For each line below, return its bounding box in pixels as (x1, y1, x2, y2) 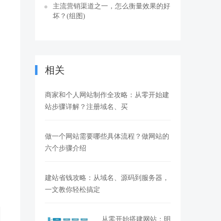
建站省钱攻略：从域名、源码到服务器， (45, 174, 169, 181)
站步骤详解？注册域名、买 (45, 103, 128, 110)
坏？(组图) (53, 12, 85, 19)
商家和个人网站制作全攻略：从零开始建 (45, 91, 169, 98)
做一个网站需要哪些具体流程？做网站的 (45, 133, 169, 140)
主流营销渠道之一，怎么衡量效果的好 (53, 2, 170, 9)
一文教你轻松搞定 (45, 186, 100, 193)
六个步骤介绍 (45, 145, 86, 151)
